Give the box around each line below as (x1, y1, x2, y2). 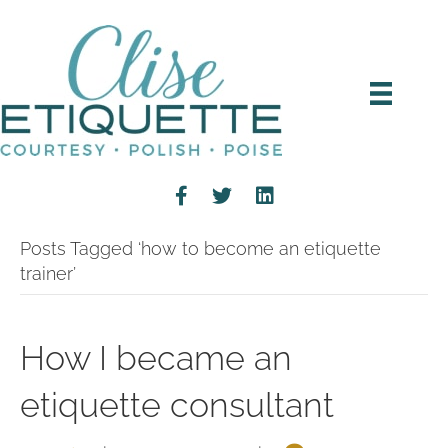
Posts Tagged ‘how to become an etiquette (20, 238, 381, 259)
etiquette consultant (20, 385, 334, 425)
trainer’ (20, 263, 76, 284)
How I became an (20, 338, 292, 378)
